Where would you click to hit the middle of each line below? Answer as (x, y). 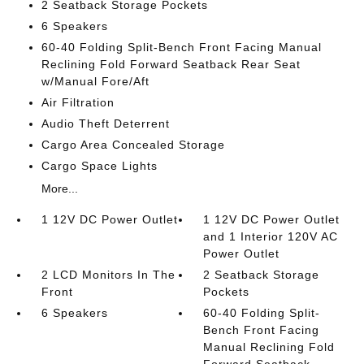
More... (59, 188)
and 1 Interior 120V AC (271, 236)
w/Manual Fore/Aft (95, 81)
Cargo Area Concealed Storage (133, 145)
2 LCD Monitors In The (108, 275)
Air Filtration (78, 102)
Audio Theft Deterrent (105, 123)
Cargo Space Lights (99, 166)
